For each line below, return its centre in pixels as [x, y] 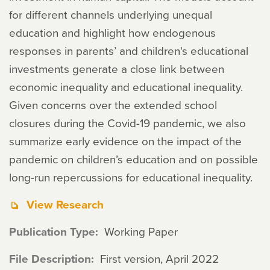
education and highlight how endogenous [112, 32]
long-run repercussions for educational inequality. [132, 177]
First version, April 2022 [159, 258]
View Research [65, 204]
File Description [50, 259]
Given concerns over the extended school [113, 105]
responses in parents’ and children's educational [129, 50]
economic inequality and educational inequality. [126, 86]
